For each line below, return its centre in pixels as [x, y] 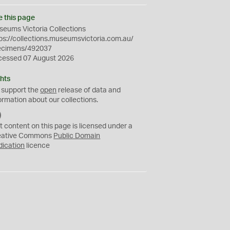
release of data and [89, 90]
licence [37, 146]
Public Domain [77, 136]
